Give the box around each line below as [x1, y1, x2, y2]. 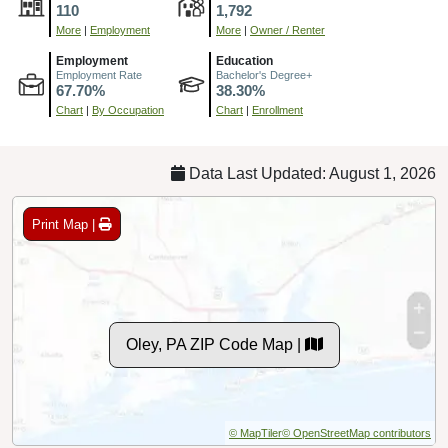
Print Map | [32, 216, 99, 232]
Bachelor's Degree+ [216, 69, 312, 82]
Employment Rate [56, 69, 142, 82]
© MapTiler [229, 427, 282, 440]
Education [216, 54, 273, 69]
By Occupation [92, 104, 164, 117]
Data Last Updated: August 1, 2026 [185, 165, 436, 183]
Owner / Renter [250, 24, 325, 37]
